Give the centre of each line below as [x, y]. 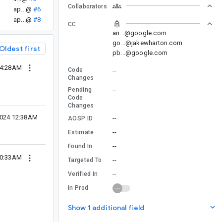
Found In [80, 146]
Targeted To [85, 160]
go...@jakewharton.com [147, 43]
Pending [80, 89]
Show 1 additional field [106, 207]
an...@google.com [139, 33]
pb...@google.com [140, 53]
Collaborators [87, 6]
